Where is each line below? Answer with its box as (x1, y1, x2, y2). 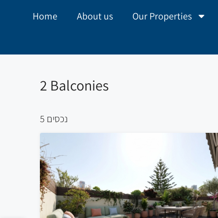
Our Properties (132, 10, 192, 22)
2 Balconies (40, 75, 109, 95)
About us (76, 10, 113, 22)
